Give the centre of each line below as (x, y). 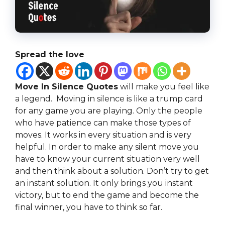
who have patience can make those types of (103, 123)
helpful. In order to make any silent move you (107, 147)
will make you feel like (164, 87)
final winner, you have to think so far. (89, 207)
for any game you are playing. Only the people (109, 111)
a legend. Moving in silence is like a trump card (109, 99)
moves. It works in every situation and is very (103, 135)
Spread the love (50, 55)
